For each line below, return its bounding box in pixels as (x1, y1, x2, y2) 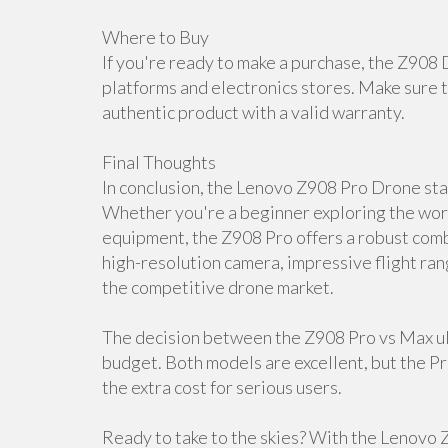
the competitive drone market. (102, 276, 334, 298)
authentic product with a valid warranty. (102, 101, 405, 123)
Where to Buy (102, 26, 209, 48)
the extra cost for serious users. (102, 376, 342, 398)
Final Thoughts (102, 151, 216, 173)
